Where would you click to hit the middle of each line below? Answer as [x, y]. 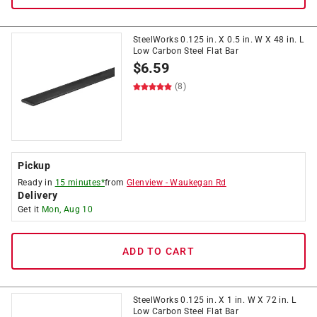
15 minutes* [80, 183]
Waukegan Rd [198, 183]
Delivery [38, 195]
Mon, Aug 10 [67, 209]
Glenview [145, 183]
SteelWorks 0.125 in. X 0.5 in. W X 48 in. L [219, 40]
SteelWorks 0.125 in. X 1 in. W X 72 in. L [215, 300]
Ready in [36, 183]
